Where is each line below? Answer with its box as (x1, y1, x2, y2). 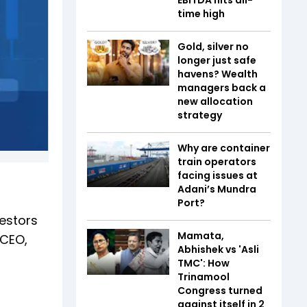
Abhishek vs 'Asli (177, 242, 259, 256)
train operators (177, 154, 256, 169)
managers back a (177, 80, 266, 95)
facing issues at (177, 168, 258, 182)
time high (177, 6, 225, 21)
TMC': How (177, 256, 230, 270)
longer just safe (177, 53, 256, 67)
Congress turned (177, 283, 262, 297)
